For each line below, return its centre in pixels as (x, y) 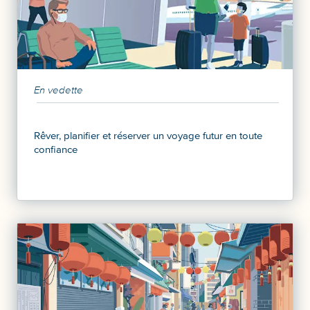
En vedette (58, 90)
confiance (56, 149)
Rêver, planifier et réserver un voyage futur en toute (148, 135)
